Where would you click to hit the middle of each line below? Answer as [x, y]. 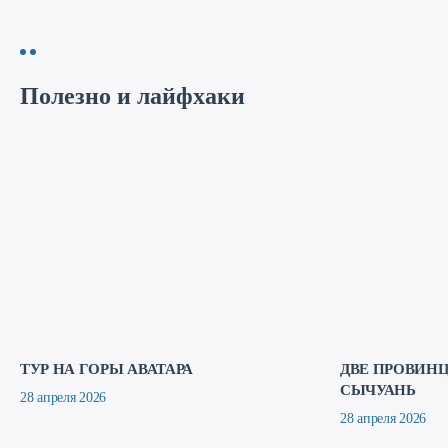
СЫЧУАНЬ [378, 390]
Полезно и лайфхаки [132, 96]
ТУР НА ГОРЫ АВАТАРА [106, 369]
